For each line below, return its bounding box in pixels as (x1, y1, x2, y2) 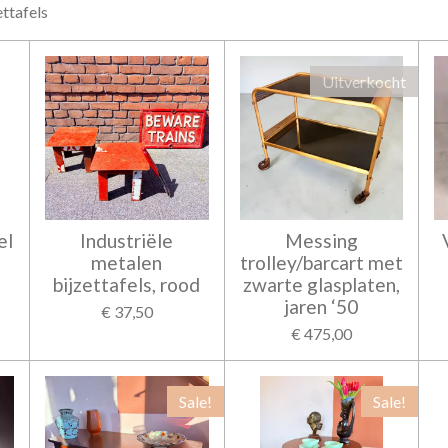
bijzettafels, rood (53, 272, 201, 296)
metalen (91, 250, 163, 274)
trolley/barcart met (239, 250, 403, 274)
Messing (284, 228, 358, 252)
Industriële (80, 228, 174, 252)
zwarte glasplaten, (242, 272, 400, 296)
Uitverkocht (322, 72, 407, 91)
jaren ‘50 (284, 294, 359, 318)
